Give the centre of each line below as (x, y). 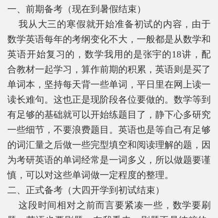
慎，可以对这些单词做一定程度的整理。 (91, 175)
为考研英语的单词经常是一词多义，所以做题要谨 (109, 160)
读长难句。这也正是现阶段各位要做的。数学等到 (109, 99)
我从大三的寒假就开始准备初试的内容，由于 (109, 24)
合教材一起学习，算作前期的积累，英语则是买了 (109, 69)
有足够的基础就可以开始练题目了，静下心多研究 (109, 114)
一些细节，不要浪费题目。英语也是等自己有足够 (109, 129)
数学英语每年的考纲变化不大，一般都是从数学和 (109, 39)
